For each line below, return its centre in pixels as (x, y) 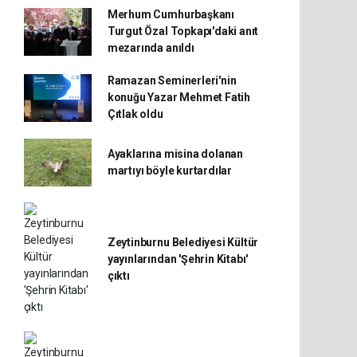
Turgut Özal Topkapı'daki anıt (183, 31)
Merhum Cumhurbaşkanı (171, 14)
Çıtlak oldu (135, 114)
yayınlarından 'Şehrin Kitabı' (178, 259)
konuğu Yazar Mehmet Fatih (179, 97)
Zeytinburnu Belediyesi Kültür (183, 242)
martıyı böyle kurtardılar (170, 171)
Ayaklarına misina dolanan (175, 154)
